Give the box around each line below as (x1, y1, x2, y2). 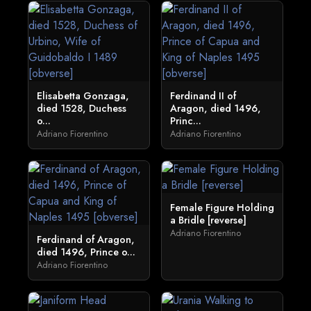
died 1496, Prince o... (37, 245, 135, 259)
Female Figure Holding (170, 201, 274, 215)
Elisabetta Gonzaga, (37, 89, 129, 103)
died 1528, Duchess (37, 101, 126, 115)
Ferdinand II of (170, 89, 236, 103)
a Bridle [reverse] (170, 213, 246, 227)
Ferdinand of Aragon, (37, 233, 135, 246)
